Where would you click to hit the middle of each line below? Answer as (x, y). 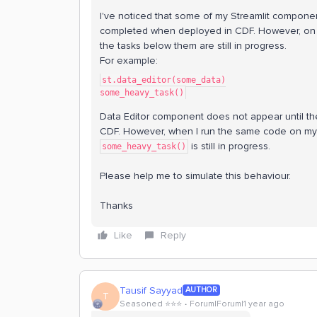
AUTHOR (201, 290)
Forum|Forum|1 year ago (237, 304)
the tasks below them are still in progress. (193, 46)
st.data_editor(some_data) (164, 80)
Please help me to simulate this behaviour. (195, 176)
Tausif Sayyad (151, 290)
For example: (129, 60)
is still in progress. (229, 146)
